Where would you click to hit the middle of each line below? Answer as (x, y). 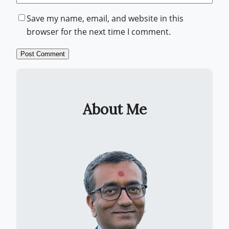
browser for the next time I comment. (99, 31)
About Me (114, 110)
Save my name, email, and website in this (105, 18)
